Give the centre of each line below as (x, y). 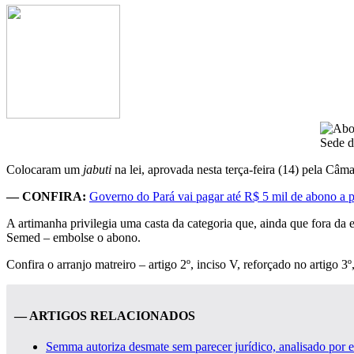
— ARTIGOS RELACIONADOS (105, 316)
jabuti (99, 169)
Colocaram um (45, 169)
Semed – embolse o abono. (73, 237)
